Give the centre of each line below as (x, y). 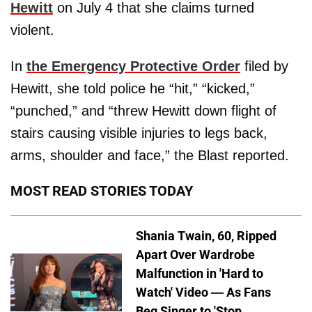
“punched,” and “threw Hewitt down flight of (143, 110)
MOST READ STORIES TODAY (102, 190)
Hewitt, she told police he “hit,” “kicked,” (133, 88)
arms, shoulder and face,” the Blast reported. (150, 155)
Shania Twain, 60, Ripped (206, 235)
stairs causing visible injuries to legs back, (139, 133)
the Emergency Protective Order (133, 66)
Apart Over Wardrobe (195, 254)
